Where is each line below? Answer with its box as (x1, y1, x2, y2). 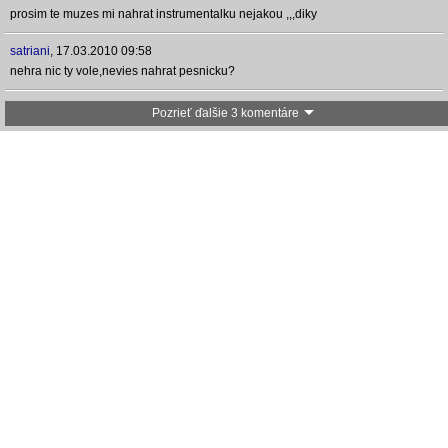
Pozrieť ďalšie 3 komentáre (152, 106, 299, 120)
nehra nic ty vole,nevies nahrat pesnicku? (10, 64, 235, 78)
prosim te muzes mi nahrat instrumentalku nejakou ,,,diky (10, 7, 317, 21)
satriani (10, 44, 50, 58)
